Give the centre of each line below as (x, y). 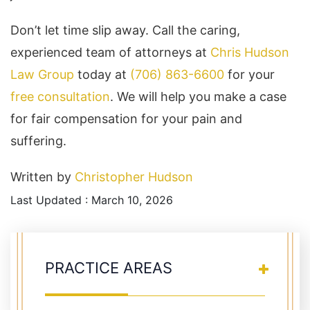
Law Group (42, 74)
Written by (43, 176)
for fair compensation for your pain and (126, 118)
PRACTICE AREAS (109, 267)
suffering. (38, 140)
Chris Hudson (250, 52)
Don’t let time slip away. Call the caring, (125, 30)
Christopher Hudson (134, 176)
